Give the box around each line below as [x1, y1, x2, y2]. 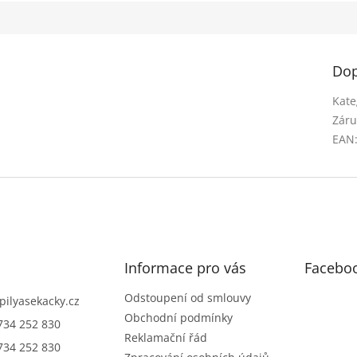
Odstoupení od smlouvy [124, 290, 251, 306]
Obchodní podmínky [124, 310, 233, 326]
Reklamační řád [124, 330, 207, 346]
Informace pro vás [124, 258, 246, 278]
